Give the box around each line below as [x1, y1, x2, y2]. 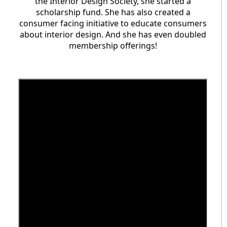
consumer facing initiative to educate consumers [19, 17, 207, 29]
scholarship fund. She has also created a [35, 6, 191, 18]
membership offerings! [69, 40, 157, 51]
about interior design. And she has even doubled [20, 28, 206, 40]
